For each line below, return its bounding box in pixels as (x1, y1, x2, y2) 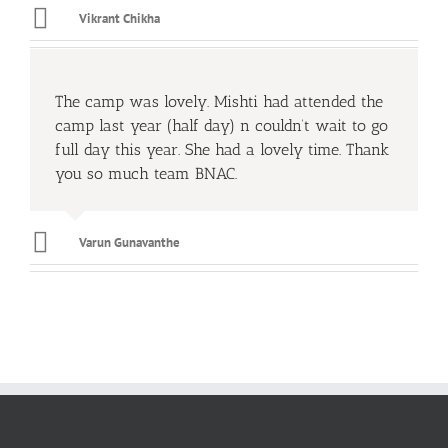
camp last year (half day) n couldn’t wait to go (55, 116, 388, 136)
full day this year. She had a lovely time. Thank (55, 140, 389, 160)
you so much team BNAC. (55, 164, 237, 184)
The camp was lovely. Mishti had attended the (55, 92, 383, 112)
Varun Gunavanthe (79, 234, 180, 252)
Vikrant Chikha (79, 10, 160, 28)
